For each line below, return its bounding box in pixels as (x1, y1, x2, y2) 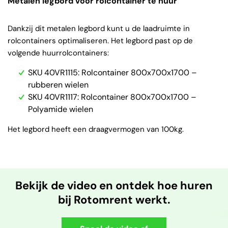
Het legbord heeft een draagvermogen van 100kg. (8, 124, 184, 134)
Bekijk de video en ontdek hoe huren (15, 178, 213, 193)
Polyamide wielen (28, 104, 93, 115)
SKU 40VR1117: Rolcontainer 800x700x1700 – (28, 92, 196, 102)
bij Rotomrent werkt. (58, 192, 170, 207)
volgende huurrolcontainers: (8, 48, 109, 58)
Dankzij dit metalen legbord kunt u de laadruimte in (8, 23, 190, 34)
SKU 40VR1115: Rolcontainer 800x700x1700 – (28, 67, 197, 78)
